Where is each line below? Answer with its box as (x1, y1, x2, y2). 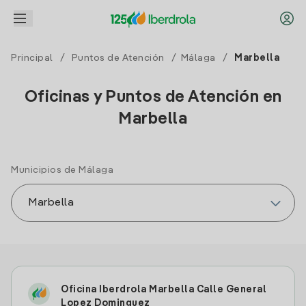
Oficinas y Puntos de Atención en (24, 89, 282, 106)
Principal (11, 53, 53, 63)
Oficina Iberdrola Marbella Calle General (61, 285, 266, 294)
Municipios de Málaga (11, 165, 113, 175)
